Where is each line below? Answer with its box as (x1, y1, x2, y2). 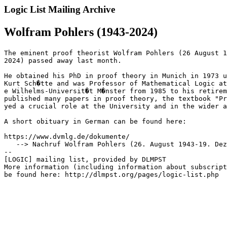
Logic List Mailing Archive (4, 4, 115, 15)
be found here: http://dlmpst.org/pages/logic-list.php (4, 170, 219, 178)
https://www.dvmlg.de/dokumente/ (4, 132, 130, 140)
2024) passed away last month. (4, 56, 122, 64)
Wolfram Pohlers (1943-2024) (4, 25, 158, 39)
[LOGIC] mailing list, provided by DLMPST (4, 155, 166, 163)
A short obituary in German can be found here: (4, 117, 186, 125)
